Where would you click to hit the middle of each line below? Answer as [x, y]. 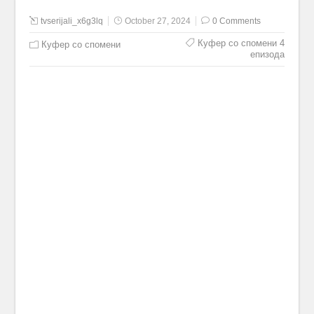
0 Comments [237, 21]
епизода [267, 54]
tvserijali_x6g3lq [72, 21]
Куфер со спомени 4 [241, 43]
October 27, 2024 [158, 21]
